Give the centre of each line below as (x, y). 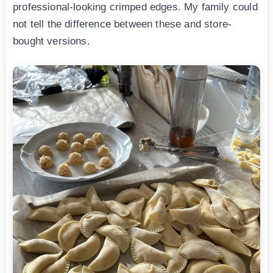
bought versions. (51, 41)
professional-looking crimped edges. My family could (135, 7)
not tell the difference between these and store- (122, 24)
